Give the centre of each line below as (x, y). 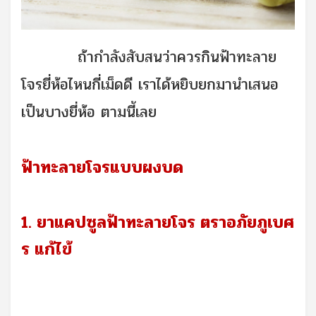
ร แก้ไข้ (47, 250)
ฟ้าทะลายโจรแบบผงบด (102, 168)
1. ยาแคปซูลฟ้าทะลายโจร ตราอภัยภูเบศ (158, 223)
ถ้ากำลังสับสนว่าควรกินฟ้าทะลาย (149, 57)
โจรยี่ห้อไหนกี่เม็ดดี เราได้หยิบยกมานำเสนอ (150, 85)
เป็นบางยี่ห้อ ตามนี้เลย (89, 113)
